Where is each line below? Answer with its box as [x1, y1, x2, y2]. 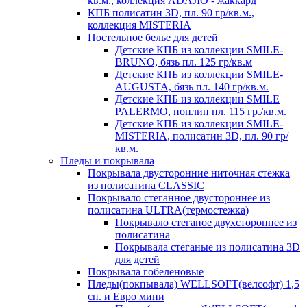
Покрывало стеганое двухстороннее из [115, 217, 297, 228]
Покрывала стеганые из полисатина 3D [115, 241, 300, 253]
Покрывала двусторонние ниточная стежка [88, 167, 290, 179]
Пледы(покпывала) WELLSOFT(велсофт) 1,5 [88, 278, 299, 290]
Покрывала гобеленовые [88, 266, 204, 278]
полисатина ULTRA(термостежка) [88, 204, 249, 216]
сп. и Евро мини [88, 291, 164, 302]
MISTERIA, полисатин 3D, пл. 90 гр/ [115, 130, 288, 142]
